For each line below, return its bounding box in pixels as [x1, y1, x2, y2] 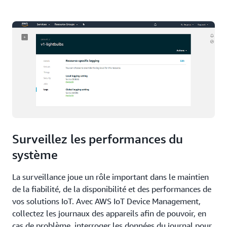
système [12, 147, 58, 162]
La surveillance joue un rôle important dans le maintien [12, 171, 209, 182]
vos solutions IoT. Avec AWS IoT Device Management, [12, 196, 201, 206]
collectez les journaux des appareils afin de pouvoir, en [12, 208, 206, 218]
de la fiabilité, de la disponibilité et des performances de [12, 183, 211, 194]
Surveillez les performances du [12, 131, 183, 146]
